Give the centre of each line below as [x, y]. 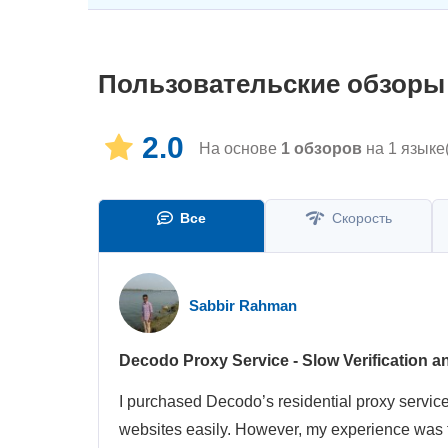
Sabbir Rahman [243, 305]
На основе [240, 148]
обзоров [326, 148]
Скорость [359, 218]
